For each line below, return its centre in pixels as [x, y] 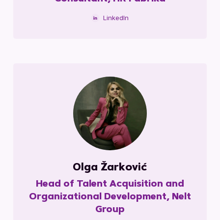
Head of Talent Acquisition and [110, 184]
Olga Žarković [110, 168]
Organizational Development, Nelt [110, 197]
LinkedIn [116, 17]
